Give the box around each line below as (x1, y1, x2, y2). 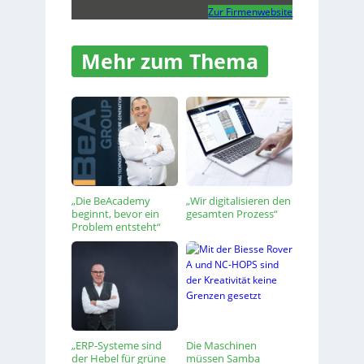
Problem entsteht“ (71, 219, 161, 234)
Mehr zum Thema (80, 47, 258, 75)
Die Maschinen (186, 338, 257, 353)
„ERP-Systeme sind (71, 338, 162, 353)
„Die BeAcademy (71, 193, 150, 208)
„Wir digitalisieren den (186, 193, 291, 208)
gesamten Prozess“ (186, 206, 278, 221)
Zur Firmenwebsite (208, 5, 293, 19)
